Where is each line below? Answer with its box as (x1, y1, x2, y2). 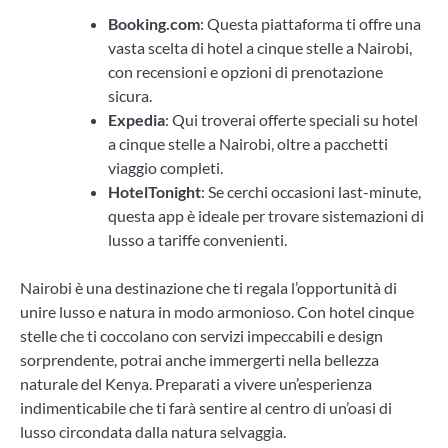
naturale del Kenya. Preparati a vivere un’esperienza (20, 373, 372, 393)
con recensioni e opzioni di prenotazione (108, 61, 383, 81)
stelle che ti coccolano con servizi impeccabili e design (20, 325, 383, 345)
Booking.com (108, 13, 200, 33)
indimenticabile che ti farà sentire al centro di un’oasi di (20, 397, 392, 417)
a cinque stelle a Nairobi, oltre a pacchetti (108, 133, 388, 153)
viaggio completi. (108, 157, 223, 177)
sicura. (108, 85, 152, 105)
